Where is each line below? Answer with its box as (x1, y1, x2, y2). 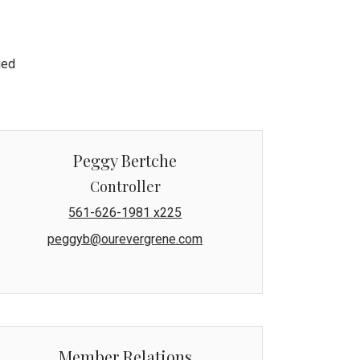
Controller (89, 176, 161, 196)
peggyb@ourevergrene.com (47, 231, 203, 247)
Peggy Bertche (73, 149, 178, 171)
